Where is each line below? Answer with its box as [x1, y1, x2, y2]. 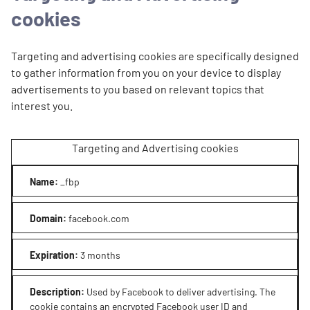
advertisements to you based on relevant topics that [11, 82, 264, 95]
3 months [80, 248, 120, 261]
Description [30, 285, 81, 298]
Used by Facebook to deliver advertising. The [86, 285, 275, 298]
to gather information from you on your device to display [11, 65, 281, 79]
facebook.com [69, 212, 129, 224]
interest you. [11, 98, 73, 112]
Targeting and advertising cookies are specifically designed [11, 48, 299, 62]
